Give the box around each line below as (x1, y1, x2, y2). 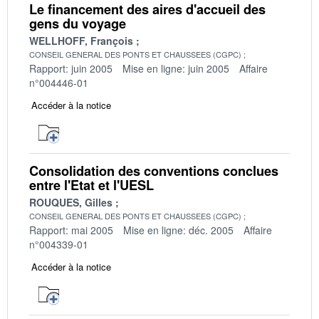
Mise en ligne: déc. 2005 (123, 222, 234, 237)
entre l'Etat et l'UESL (29, 175, 154, 194)
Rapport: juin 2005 (29, 61, 113, 75)
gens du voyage (29, 14, 126, 33)
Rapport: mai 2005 (29, 222, 113, 237)
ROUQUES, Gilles (29, 194, 113, 209)
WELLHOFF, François (29, 33, 133, 48)
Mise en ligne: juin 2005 (122, 61, 229, 75)
